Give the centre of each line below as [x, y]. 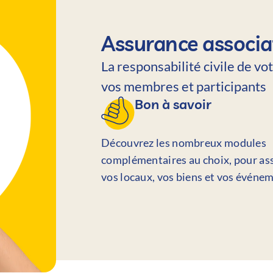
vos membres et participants [184, 87]
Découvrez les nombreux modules [184, 143]
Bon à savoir [173, 105]
